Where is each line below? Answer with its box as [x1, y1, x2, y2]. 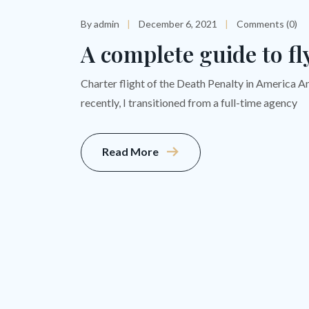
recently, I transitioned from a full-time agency [81, 96, 297, 110]
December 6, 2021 [139, 18, 217, 30]
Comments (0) [237, 18, 297, 30]
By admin [81, 18, 119, 30]
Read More [102, 145, 159, 159]
